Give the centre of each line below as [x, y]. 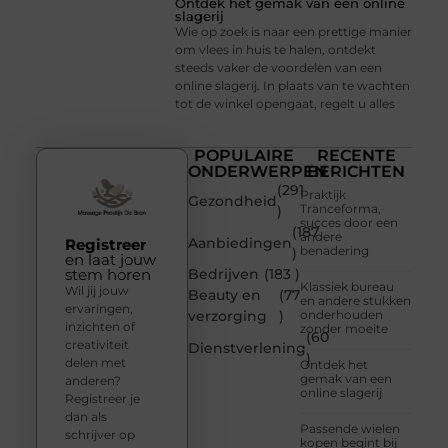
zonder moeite [344, 329]
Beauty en [225, 295]
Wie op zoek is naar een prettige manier [294, 31]
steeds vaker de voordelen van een [279, 67]
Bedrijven [224, 274]
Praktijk [323, 195]
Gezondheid [233, 200]
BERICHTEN [356, 172]
